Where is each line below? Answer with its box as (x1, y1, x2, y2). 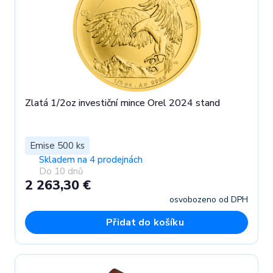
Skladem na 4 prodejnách (38, 153, 143, 166)
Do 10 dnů (38, 165, 83, 178)
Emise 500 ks (30, 139, 85, 152)
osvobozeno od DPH (169, 193, 248, 205)
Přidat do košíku (106, 215, 184, 229)
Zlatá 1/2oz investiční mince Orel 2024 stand (25, 96, 220, 110)
